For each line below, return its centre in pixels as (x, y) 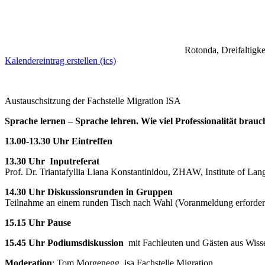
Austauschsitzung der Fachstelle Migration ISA (93, 101)
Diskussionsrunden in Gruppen (110, 192)
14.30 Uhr (26, 192)
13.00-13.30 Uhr (38, 141)
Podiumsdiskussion (88, 243)
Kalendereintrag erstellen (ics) (60, 61)
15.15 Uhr (26, 223)
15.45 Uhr (26, 243)
